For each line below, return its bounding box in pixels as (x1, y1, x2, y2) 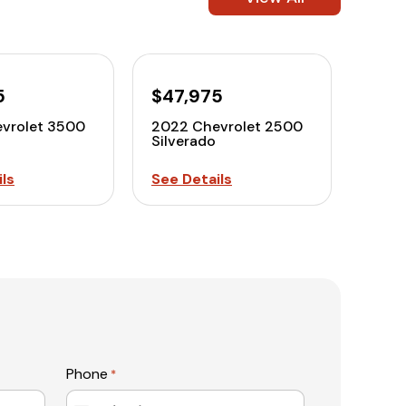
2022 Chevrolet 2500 (151, 117, 303, 136)
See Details (151, 169, 232, 188)
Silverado (151, 131, 216, 150)
